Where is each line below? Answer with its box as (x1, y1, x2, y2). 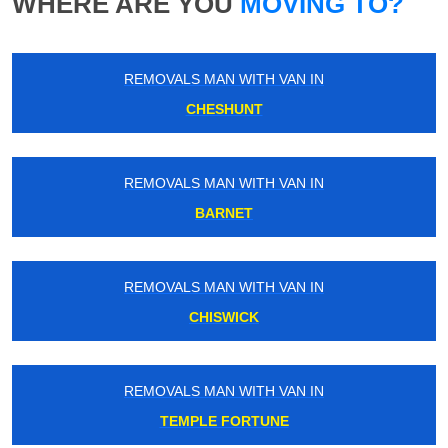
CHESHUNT (185, 101, 263, 118)
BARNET (195, 205, 253, 222)
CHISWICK (189, 309, 259, 326)
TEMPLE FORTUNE (159, 413, 289, 430)
